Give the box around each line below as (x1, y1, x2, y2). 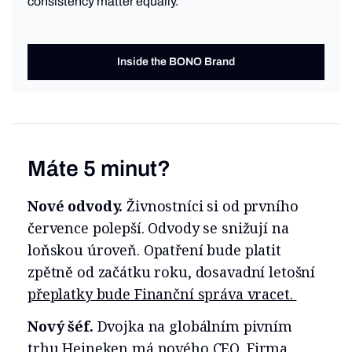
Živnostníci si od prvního (126, 196, 299, 216)
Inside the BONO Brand (117, 56, 235, 68)
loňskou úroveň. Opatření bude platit (27, 240, 281, 260)
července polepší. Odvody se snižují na (27, 218, 289, 238)
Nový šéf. (27, 317, 97, 336)
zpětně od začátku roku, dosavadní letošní (27, 262, 316, 282)
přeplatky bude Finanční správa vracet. (27, 284, 297, 304)
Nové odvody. (27, 196, 127, 216)
